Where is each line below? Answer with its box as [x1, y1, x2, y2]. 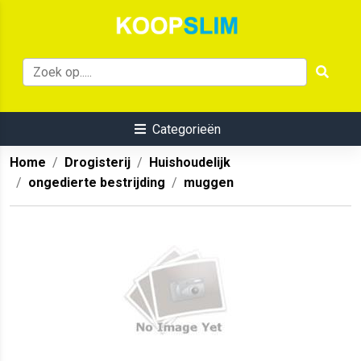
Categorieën [151, 122, 221, 138]
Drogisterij [64, 155, 131, 171]
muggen [184, 175, 234, 191]
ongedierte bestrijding [28, 175, 165, 191]
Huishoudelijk [149, 155, 230, 171]
